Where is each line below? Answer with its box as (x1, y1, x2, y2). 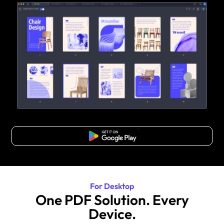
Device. (88, 205, 136, 223)
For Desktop (90, 181, 134, 191)
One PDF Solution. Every (35, 191, 189, 209)
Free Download (90, 132, 134, 140)
